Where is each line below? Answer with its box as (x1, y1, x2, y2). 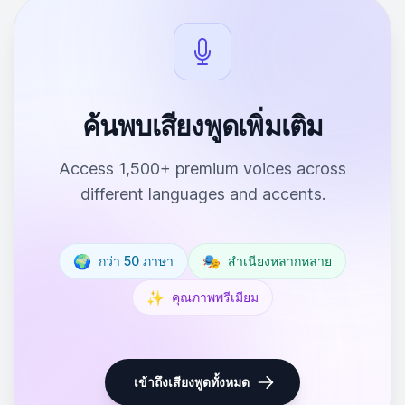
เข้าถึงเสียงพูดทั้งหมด (134, 374, 250, 390)
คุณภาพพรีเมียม (172, 289, 259, 305)
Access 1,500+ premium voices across (59, 159, 346, 178)
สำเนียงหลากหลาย (228, 253, 332, 268)
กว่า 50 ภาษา (99, 253, 174, 268)
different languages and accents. (80, 184, 325, 203)
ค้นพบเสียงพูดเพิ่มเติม (81, 109, 324, 142)
